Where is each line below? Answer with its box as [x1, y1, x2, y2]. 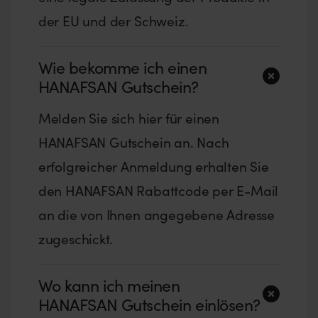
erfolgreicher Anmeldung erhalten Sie [38, 157, 269, 176]
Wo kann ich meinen [38, 273, 180, 296]
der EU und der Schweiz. [38, 11, 189, 31]
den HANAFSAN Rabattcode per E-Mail [38, 181, 279, 200]
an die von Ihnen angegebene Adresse [38, 205, 275, 224]
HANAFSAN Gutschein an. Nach [38, 133, 229, 152]
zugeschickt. [38, 229, 113, 248]
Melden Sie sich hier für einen [38, 109, 220, 128]
